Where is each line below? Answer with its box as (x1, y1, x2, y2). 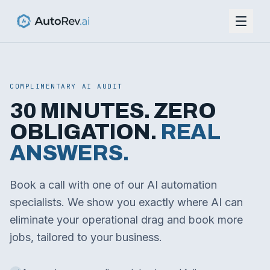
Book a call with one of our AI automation (10, 178, 217, 191)
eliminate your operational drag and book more (10, 213, 243, 226)
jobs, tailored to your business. (10, 231, 162, 243)
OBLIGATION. (10, 120, 157, 144)
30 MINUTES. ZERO (10, 99, 216, 123)
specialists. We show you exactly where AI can (10, 196, 243, 209)
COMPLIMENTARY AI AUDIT (10, 82, 123, 90)
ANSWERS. (10, 141, 129, 165)
